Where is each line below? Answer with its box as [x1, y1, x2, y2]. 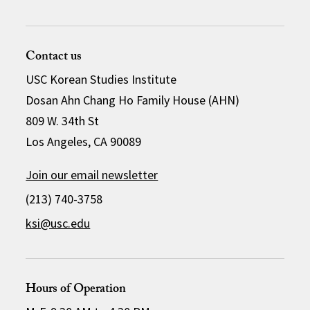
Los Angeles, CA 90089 [26, 133, 142, 149]
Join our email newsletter [26, 166, 158, 183]
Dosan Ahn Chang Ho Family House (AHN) [26, 91, 240, 108]
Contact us [26, 46, 82, 69]
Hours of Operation [26, 279, 127, 301]
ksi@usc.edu [26, 215, 91, 231]
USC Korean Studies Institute [26, 71, 177, 87]
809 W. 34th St [26, 112, 100, 129]
